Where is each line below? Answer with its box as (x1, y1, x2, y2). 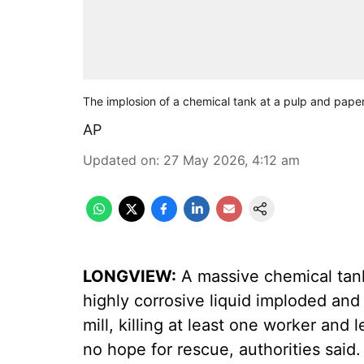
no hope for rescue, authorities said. (83, 340, 361, 359)
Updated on (83, 152, 156, 168)
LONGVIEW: (83, 266, 176, 286)
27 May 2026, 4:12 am (163, 152, 300, 168)
